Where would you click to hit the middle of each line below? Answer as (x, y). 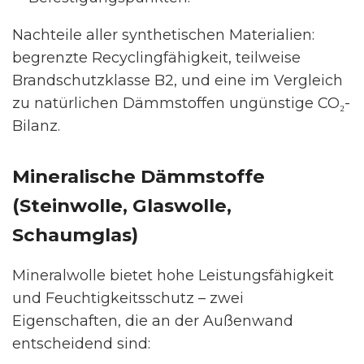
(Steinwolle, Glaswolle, (122, 205)
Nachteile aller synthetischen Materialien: (163, 35)
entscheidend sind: (81, 343)
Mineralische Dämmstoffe (139, 176)
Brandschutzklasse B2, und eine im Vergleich (178, 80)
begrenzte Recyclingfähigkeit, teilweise (156, 57)
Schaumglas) (75, 234)
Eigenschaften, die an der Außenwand (153, 321)
